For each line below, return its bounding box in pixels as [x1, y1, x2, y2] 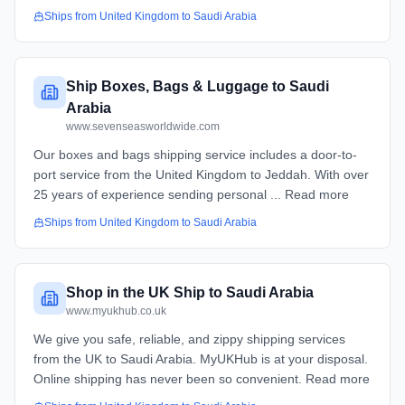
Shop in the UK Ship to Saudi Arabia [66, 285, 314, 300]
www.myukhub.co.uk [66, 305, 166, 317]
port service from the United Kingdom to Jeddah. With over [33, 167, 369, 182]
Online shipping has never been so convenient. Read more [33, 372, 370, 386]
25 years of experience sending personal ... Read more [33, 187, 349, 202]
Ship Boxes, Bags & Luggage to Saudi [66, 79, 329, 94]
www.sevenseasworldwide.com [66, 120, 220, 133]
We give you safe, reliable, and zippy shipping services [33, 332, 345, 346]
